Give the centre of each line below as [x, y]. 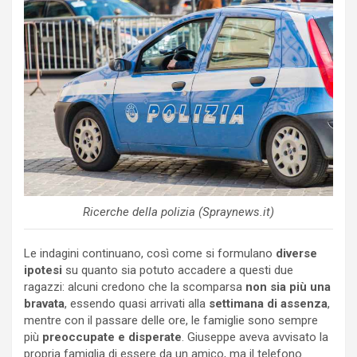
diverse [296, 253]
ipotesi [43, 270]
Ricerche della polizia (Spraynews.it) [178, 212]
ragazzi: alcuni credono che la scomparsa [135, 286]
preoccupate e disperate [112, 337]
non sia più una [288, 286]
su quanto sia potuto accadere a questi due [178, 270]
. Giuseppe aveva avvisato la [255, 337]
